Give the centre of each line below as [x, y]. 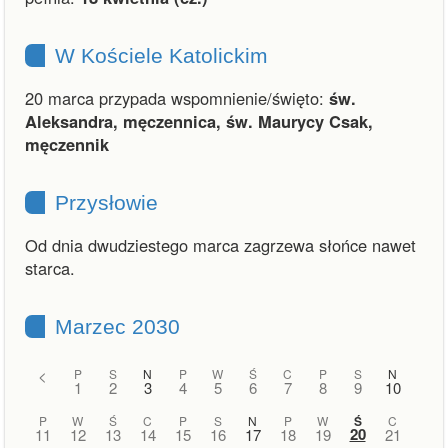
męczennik [67, 144]
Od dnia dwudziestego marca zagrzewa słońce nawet [220, 245]
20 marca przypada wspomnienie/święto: [177, 98]
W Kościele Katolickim [161, 55]
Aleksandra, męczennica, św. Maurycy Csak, [199, 121]
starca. [50, 268]
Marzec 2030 [117, 326]
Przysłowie [106, 202]
